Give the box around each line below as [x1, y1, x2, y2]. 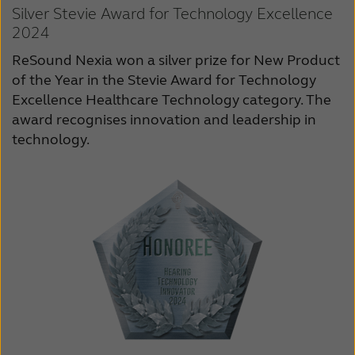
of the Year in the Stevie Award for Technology [12, 71, 316, 90]
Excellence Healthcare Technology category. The [12, 91, 331, 109]
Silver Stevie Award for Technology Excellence [12, 4, 333, 25]
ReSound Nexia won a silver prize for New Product [12, 52, 340, 70]
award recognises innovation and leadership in [12, 111, 316, 129]
